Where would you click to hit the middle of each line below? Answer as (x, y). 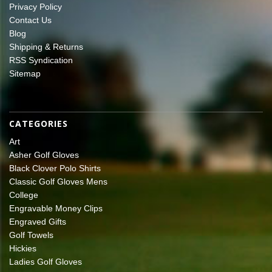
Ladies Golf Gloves (46, 261)
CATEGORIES (39, 123)
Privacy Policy (36, 6)
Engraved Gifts (38, 221)
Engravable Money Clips (56, 208)
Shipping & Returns (46, 46)
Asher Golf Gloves (44, 155)
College (24, 195)
